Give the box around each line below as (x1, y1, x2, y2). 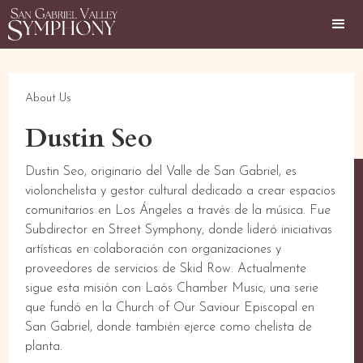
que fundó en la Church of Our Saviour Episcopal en (25, 301, 315, 314)
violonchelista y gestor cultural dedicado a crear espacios (25, 185, 336, 198)
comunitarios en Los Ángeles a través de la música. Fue (25, 204, 331, 217)
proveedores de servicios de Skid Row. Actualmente (25, 263, 307, 275)
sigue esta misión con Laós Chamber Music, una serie (25, 282, 319, 295)
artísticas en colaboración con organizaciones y (25, 243, 282, 256)
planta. (25, 340, 63, 353)
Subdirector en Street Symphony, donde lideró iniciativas (25, 224, 333, 237)
